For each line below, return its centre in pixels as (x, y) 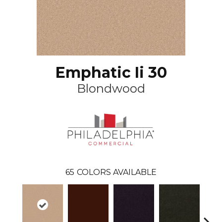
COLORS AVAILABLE (117, 172)
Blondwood (111, 88)
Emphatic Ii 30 (111, 73)
